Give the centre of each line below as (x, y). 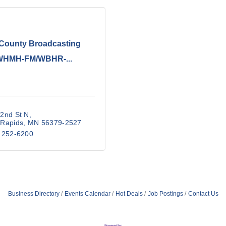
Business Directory (34, 193)
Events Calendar (87, 193)
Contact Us (203, 193)
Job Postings (165, 193)
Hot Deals (129, 193)
